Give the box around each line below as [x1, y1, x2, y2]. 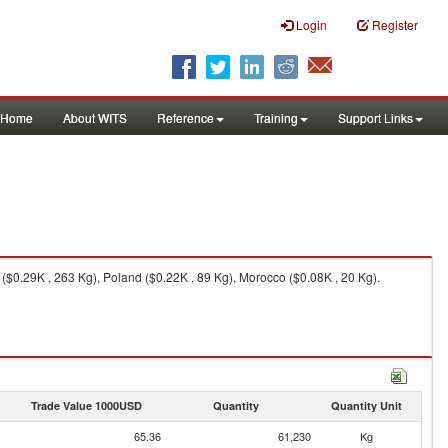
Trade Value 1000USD [30, 398, 142, 413]
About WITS [63, 109, 127, 126]
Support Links [338, 109, 413, 126]
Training [254, 109, 298, 126]
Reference [157, 109, 214, 126]
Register [372, 16, 418, 33]
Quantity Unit [330, 398, 402, 413]
